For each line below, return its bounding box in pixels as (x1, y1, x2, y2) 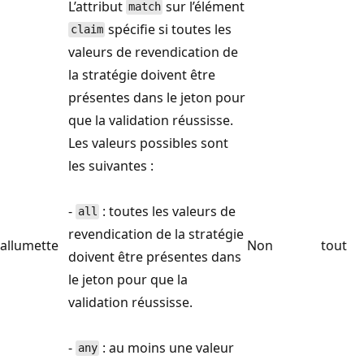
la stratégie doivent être (68, 65, 215, 84)
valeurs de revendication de (68, 42, 238, 61)
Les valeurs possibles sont (68, 133, 228, 152)
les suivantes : (68, 156, 154, 175)
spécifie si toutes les (105, 19, 232, 38)
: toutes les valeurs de (99, 201, 236, 220)
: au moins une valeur (99, 338, 235, 357)
